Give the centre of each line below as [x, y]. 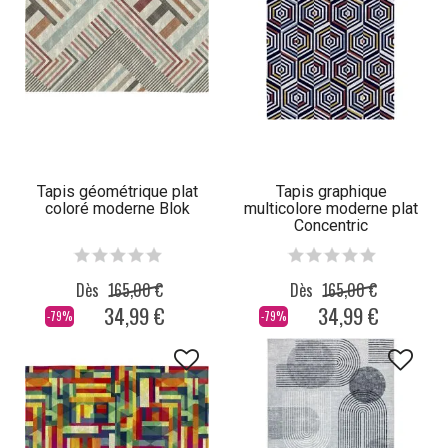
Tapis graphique [331, 192]
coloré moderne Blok [117, 209]
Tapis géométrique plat [117, 192]
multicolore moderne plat [331, 209]
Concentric [331, 226]
